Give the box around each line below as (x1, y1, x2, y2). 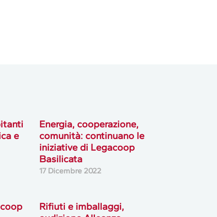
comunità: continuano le (39, 129, 144, 141)
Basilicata (39, 153, 82, 165)
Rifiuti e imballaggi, (39, 200, 124, 212)
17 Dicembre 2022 (39, 166, 101, 175)
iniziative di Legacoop (39, 141, 135, 153)
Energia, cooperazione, (39, 118, 139, 130)
